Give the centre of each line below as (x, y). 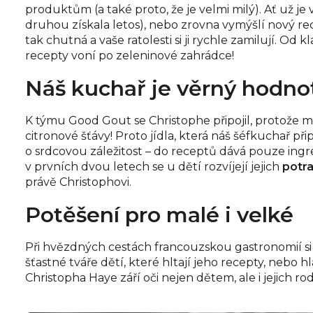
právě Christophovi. (78, 182)
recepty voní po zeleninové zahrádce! (130, 55)
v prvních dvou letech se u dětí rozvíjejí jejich (152, 166)
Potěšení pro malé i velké (159, 214)
